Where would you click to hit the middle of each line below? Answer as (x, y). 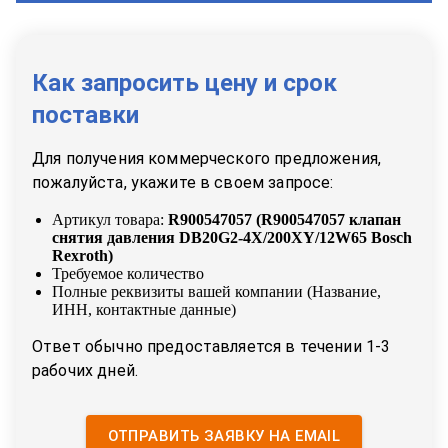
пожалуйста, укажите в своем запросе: (183, 183)
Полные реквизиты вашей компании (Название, (216, 292)
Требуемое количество (128, 274)
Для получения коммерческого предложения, (207, 159)
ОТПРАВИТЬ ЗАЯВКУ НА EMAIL (224, 436)
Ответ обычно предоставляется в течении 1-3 (211, 347)
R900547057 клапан (331, 220)
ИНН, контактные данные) (144, 310)
